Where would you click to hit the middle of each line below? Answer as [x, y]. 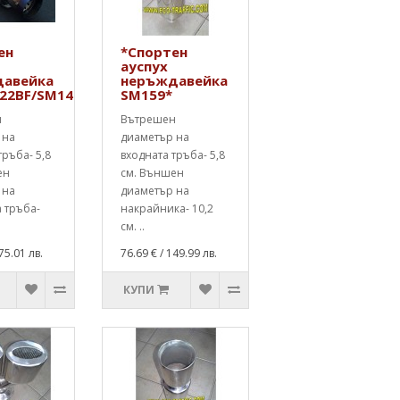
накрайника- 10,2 [167, 208]
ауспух [144, 66]
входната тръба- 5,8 [173, 155]
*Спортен [154, 52]
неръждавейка [174, 80]
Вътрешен [148, 119]
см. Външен [152, 173]
